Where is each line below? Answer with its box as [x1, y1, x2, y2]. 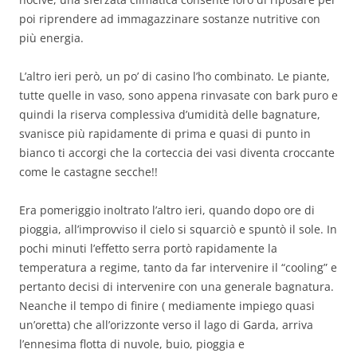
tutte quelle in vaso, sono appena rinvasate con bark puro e [19, 87, 338, 103]
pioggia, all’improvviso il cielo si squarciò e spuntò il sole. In [19, 221, 337, 237]
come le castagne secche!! [19, 163, 158, 179]
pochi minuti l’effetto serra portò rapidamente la [19, 240, 277, 256]
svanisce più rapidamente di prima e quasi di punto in [19, 125, 311, 141]
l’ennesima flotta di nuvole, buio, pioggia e [19, 335, 245, 351]
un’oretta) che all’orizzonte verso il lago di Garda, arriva [19, 316, 313, 332]
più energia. [19, 29, 84, 45]
